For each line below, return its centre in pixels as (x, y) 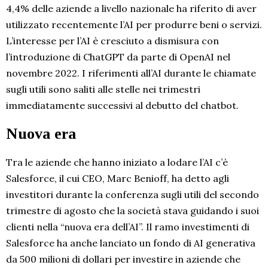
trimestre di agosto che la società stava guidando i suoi (133, 211)
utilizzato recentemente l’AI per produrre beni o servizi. (134, 25)
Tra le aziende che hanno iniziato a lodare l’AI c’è (117, 162)
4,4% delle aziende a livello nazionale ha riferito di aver (131, 9)
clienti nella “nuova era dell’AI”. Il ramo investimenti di (128, 227)
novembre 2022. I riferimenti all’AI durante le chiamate (131, 73)
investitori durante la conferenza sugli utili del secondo (133, 195)
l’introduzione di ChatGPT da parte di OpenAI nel (118, 57)
